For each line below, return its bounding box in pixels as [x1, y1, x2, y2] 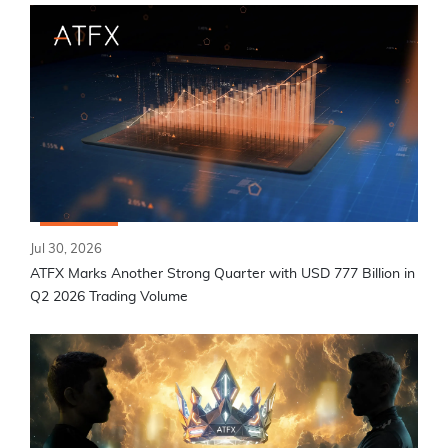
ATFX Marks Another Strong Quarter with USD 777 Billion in [30, 266, 415, 281]
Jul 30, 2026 [30, 242, 102, 256]
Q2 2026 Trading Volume [30, 289, 188, 304]
